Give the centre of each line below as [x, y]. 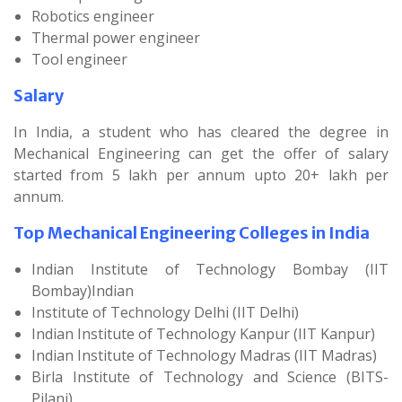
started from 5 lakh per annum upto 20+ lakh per [201, 175]
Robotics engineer [93, 16]
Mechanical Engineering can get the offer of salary [201, 153]
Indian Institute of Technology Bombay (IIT [210, 269]
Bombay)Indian [83, 290]
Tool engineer [79, 59]
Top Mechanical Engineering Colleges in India [192, 232]
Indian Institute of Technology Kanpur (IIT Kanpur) [203, 333]
